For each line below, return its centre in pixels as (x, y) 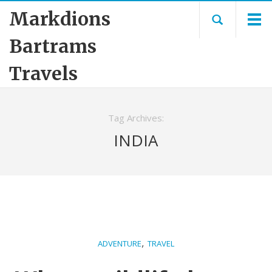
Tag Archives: (136, 118)
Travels (43, 73)
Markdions (60, 19)
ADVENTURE (120, 243)
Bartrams (53, 46)
